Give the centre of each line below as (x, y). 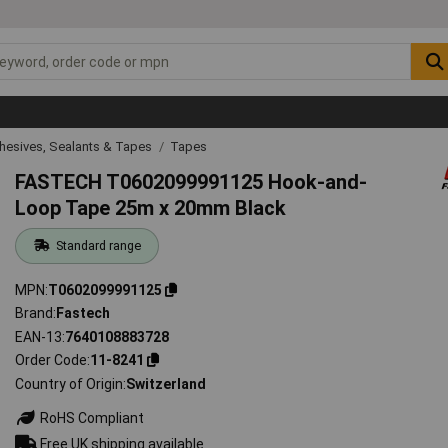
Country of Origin (69, 383)
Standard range (98, 245)
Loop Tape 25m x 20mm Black (151, 207)
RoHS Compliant (91, 417)
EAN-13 (39, 336)
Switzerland (166, 383)
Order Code (51, 360)
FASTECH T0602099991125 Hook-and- (191, 181)
